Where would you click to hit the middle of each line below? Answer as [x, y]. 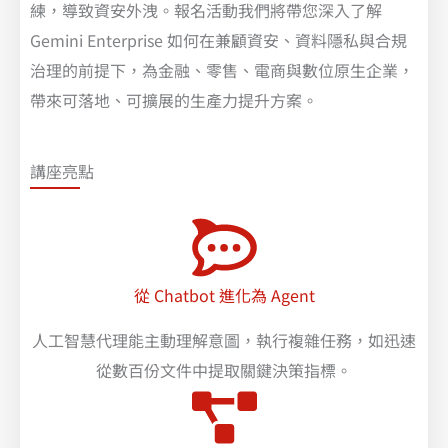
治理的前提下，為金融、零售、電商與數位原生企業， [222, 69]
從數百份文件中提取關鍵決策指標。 [224, 370]
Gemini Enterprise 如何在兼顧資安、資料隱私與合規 [218, 39]
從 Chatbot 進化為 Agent [224, 295]
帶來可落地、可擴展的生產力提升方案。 [174, 99]
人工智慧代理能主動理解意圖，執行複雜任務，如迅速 [224, 340]
